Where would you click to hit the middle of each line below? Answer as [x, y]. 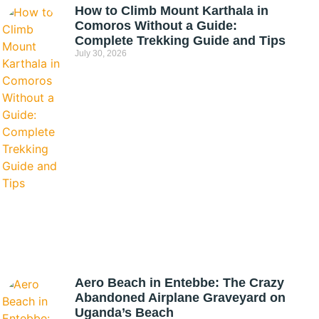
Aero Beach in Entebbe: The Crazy [180, 282]
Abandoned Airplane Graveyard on [181, 297]
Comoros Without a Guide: [156, 25]
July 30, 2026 [101, 53]
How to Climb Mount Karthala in [172, 10]
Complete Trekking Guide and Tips [181, 40]
